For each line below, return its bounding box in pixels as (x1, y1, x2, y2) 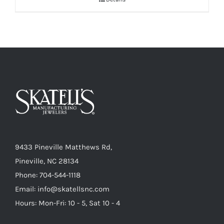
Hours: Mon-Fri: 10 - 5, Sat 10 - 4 (15, 198, 120, 208)
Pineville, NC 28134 (15, 156, 78, 166)
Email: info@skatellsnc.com (15, 184, 109, 194)
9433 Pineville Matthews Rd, (15, 142, 112, 152)
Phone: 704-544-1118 (15, 170, 80, 180)
